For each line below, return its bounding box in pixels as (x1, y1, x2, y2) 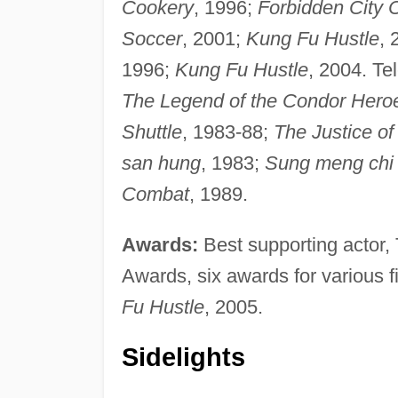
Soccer (121, 27, 182, 50)
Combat (121, 182, 189, 205)
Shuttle (121, 120, 182, 143)
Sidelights (121, 342, 245, 371)
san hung (121, 151, 201, 174)
